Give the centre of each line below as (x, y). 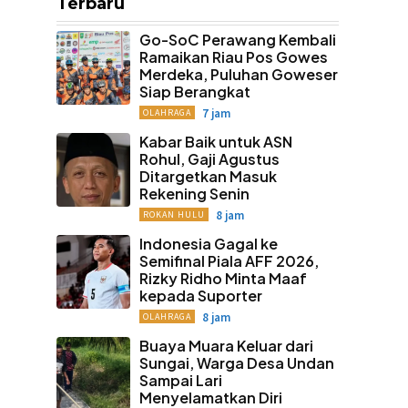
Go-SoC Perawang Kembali (237, 40)
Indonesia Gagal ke (208, 244)
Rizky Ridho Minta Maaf (223, 278)
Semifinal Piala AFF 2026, (229, 261)
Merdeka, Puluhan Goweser (238, 74)
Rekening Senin (194, 194)
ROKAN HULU (173, 214)
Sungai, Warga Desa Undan (236, 363)
